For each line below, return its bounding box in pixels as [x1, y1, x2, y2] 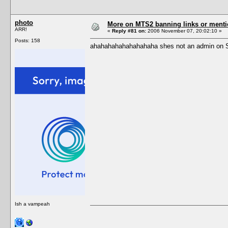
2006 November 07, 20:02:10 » [146, 27, 222, 34]
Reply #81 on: [112, 27, 146, 34]
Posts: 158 [15, 37, 40, 43]
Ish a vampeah [15, 201, 50, 207]
